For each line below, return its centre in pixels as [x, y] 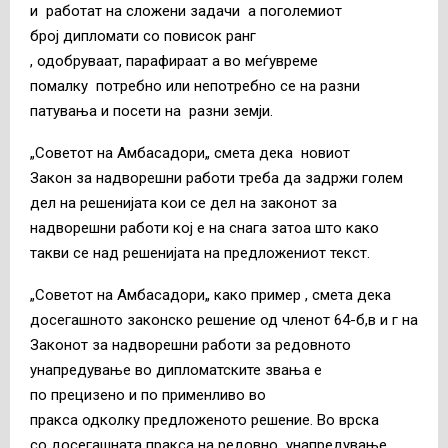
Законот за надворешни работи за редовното [190, 344]
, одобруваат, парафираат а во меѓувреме [174, 60]
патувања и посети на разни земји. [151, 110]
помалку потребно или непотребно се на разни [195, 85]
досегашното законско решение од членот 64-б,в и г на [224, 319]
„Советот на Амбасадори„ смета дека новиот [192, 152]
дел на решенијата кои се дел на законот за [183, 202]
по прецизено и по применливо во [148, 394]
